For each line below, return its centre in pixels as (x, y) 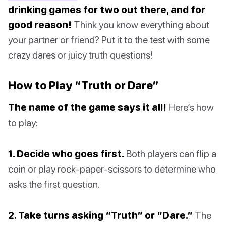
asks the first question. (54, 184)
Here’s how (190, 107)
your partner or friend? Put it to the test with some (109, 40)
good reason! (40, 25)
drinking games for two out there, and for (107, 10)
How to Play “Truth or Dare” (83, 85)
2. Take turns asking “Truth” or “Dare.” (100, 215)
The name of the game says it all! (87, 107)
